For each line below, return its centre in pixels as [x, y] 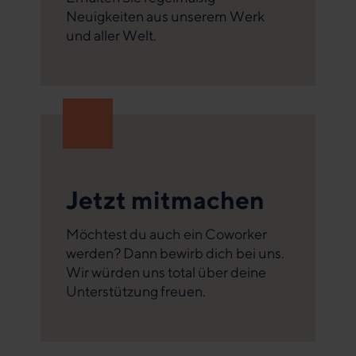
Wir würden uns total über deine [166, 272]
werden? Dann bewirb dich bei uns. [175, 253]
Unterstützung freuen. [135, 291]
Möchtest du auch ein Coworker [166, 234]
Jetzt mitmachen [165, 199]
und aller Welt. [111, 35]
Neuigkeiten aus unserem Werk [165, 16]
